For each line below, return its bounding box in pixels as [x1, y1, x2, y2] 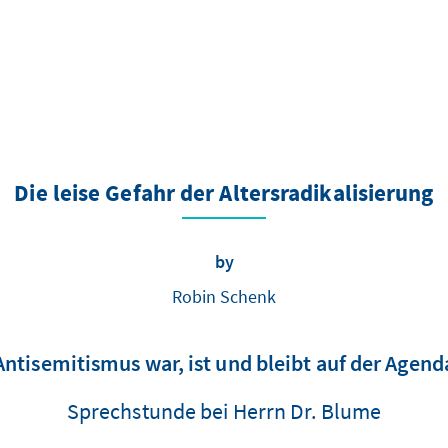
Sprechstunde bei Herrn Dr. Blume [66, 397, 382, 426]
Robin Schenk [172, 285, 276, 309]
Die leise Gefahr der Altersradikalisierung [14, 179, 434, 211]
